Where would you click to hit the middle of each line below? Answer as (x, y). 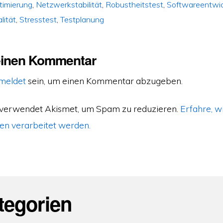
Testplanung (82, 20)
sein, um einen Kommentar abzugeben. (105, 81)
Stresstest (38, 20)
